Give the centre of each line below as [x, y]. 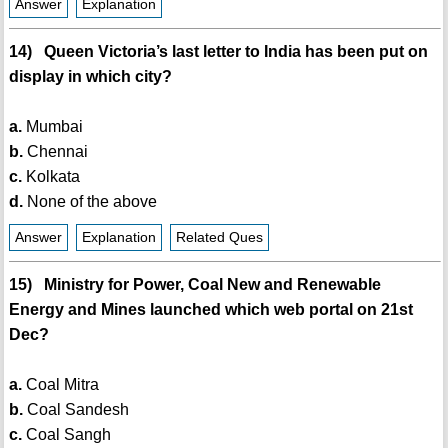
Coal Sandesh [75, 410]
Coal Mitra [60, 385]
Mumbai [52, 127]
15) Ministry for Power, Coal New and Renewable [194, 285]
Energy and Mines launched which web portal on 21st [210, 310]
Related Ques [219, 238]
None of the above [89, 202]
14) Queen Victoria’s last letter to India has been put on [218, 52]
